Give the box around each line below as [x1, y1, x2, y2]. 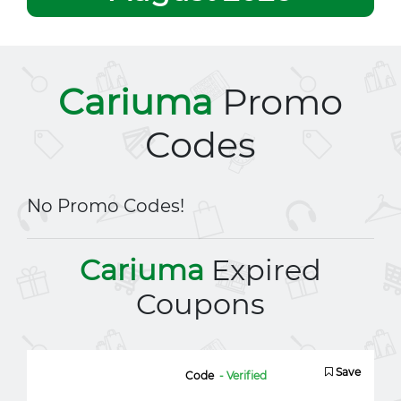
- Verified [218, 369, 267, 382]
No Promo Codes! [27, 195, 184, 217]
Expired [204, 252, 321, 287]
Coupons [136, 286, 265, 321]
